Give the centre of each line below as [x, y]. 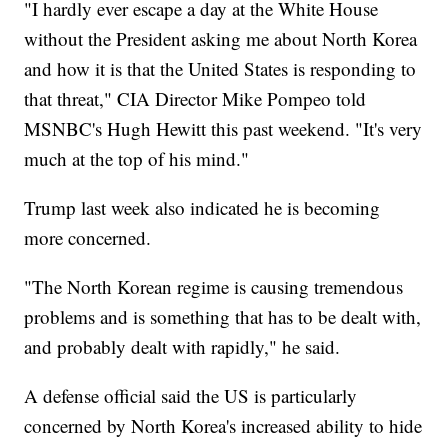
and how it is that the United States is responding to [220, 69]
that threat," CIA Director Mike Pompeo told [195, 99]
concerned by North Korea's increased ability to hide [223, 426]
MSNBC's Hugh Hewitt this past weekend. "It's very [223, 129]
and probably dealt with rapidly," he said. [182, 347]
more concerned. [88, 238]
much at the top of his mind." [137, 159]
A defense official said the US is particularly [191, 396]
